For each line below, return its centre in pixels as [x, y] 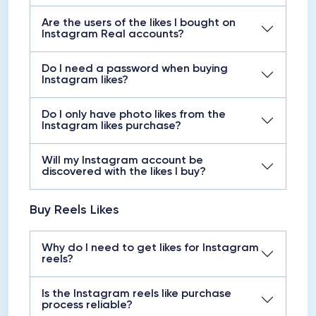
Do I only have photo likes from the [134, 115]
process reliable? [87, 305]
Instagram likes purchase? [111, 126]
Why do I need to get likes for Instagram [150, 248]
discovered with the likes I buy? [124, 172]
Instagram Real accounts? [113, 35]
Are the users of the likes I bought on [139, 23]
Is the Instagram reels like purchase [136, 294]
